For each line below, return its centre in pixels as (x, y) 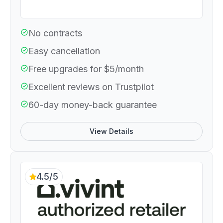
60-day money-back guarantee (93, 105)
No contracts (55, 33)
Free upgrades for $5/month (86, 69)
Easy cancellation (64, 51)
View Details (111, 131)
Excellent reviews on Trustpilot (91, 87)
